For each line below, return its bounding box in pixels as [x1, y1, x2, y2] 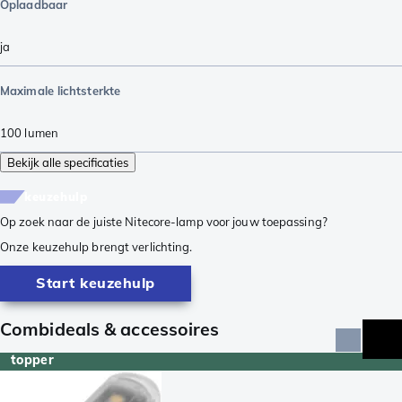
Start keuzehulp [36, 274, 155, 293]
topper [11, 351, 54, 368]
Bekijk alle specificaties [7, 154, 128, 170]
